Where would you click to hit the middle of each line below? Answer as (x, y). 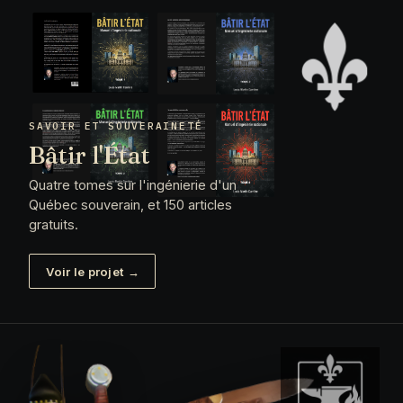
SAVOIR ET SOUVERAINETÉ (116, 125)
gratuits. (54, 225)
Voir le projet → (92, 271)
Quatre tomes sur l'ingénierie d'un (133, 186)
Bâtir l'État (90, 154)
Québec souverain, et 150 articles (130, 206)
